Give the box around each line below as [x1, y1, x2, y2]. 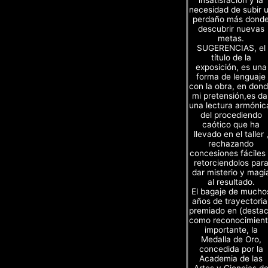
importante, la [204, 224, 258, 234]
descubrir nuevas [197, 23, 264, 33]
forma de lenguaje [196, 71, 266, 81]
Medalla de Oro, [200, 234, 261, 244]
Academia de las [199, 253, 263, 263]
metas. [218, 33, 244, 43]
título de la [211, 52, 251, 62]
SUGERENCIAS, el [196, 42, 266, 53]
